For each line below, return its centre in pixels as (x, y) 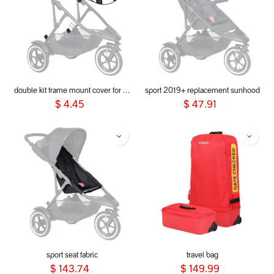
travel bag (202, 256)
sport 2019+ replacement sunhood (202, 91)
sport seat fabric (72, 256)
